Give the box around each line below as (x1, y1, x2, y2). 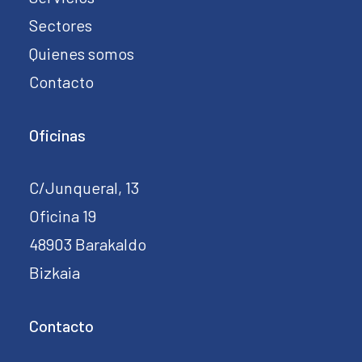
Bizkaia (29, 263, 80, 282)
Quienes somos (29, 44, 134, 63)
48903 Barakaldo (29, 234, 146, 254)
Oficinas (29, 125, 86, 145)
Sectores (29, 15, 92, 35)
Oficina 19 (29, 206, 96, 225)
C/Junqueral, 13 (29, 178, 139, 197)
